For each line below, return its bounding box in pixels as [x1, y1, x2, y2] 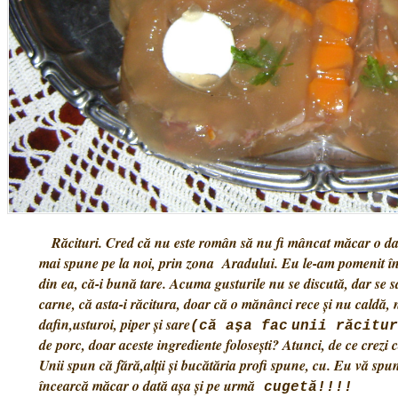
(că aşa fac [190, 318, 288, 334]
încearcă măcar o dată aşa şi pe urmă [39, 376, 255, 395]
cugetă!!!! [255, 379, 353, 395]
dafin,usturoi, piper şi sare [39, 314, 190, 334]
